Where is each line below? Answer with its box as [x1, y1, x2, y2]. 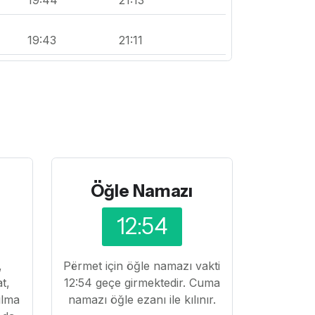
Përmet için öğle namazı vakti [63, 258, 221, 273]
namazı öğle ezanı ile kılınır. [67, 292, 216, 307]
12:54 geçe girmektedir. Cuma [63, 275, 220, 290]
